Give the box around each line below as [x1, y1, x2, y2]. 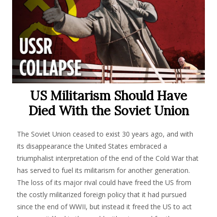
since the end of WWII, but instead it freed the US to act [17, 202, 192, 211]
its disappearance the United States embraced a [17, 141, 167, 151]
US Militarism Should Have [30, 88, 187, 104]
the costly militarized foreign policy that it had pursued [17, 190, 186, 199]
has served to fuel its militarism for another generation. [17, 166, 190, 175]
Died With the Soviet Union [28, 103, 189, 119]
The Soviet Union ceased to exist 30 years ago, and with [17, 129, 193, 139]
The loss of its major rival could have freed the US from [17, 178, 191, 187]
